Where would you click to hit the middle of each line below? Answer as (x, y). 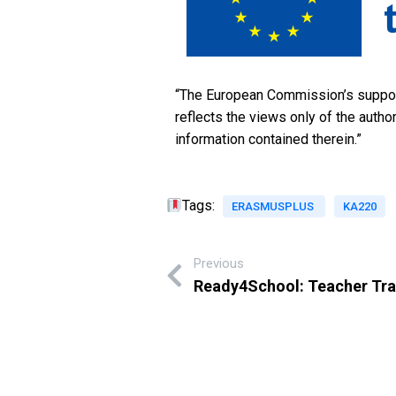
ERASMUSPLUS (274, 206)
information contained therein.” (268, 139)
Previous (219, 263)
